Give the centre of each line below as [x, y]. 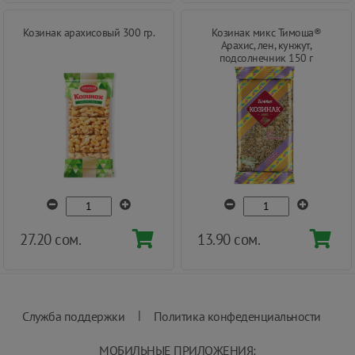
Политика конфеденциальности [237, 316]
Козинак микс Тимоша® [266, 32]
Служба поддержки [74, 316]
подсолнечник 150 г [266, 57]
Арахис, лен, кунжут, [266, 45]
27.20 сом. [51, 239]
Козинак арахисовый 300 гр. [89, 32]
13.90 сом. [229, 239]
